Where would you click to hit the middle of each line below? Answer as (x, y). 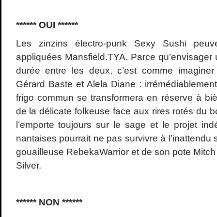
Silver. (28, 166)
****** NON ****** (49, 202)
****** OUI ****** (47, 25)
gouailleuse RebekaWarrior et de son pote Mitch (116, 152)
